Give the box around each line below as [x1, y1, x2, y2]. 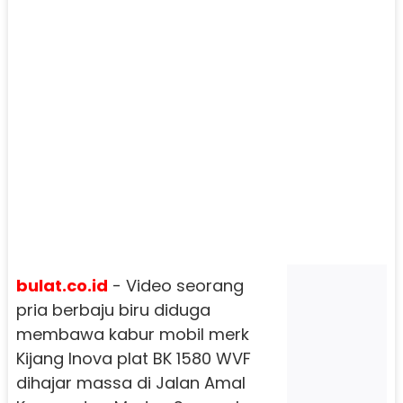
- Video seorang [107, 273, 244, 297]
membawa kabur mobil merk [15, 322, 249, 345]
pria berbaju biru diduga [15, 298, 210, 321]
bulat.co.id [15, 273, 108, 297]
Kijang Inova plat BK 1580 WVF [15, 346, 251, 370]
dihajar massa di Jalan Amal [15, 371, 246, 394]
